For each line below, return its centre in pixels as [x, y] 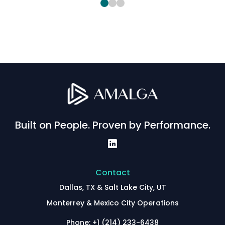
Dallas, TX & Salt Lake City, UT [113, 187]
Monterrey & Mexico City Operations [113, 203]
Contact [113, 172]
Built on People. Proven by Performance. [113, 125]
